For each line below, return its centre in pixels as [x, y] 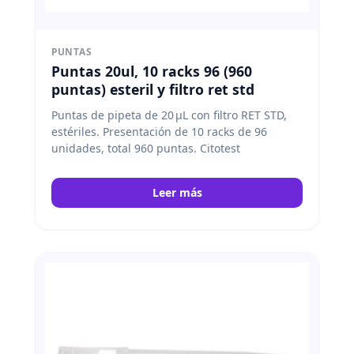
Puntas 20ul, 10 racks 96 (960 [152, 72]
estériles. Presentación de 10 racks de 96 [159, 132]
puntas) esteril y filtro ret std [153, 90]
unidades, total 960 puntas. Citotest [146, 149]
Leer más [177, 193]
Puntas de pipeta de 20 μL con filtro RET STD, [169, 115]
